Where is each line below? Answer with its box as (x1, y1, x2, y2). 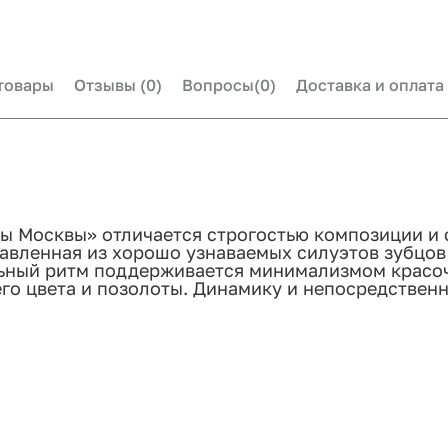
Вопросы (182, 75, 254, 96)
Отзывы (74, 75, 140, 96)
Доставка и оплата (296, 75, 444, 96)
